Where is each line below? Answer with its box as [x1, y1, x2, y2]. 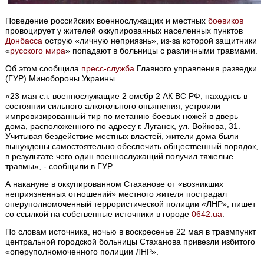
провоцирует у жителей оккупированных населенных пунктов [5, 26, 243, 36]
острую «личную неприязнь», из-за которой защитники [42, 36, 258, 46]
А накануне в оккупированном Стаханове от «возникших [5, 179, 224, 189]
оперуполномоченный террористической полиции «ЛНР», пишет [5, 199, 256, 209]
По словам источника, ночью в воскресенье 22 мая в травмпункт [5, 227, 256, 237]
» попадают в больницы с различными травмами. [65, 46, 258, 56]
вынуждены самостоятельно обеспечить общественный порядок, [5, 141, 259, 151]
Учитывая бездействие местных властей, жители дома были [5, 131, 239, 141]
